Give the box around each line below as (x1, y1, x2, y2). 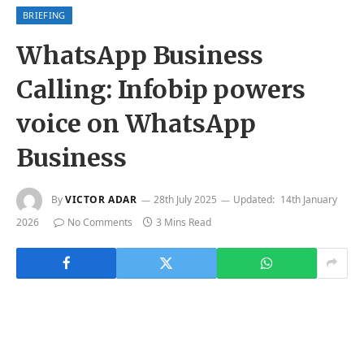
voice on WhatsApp (16, 107, 256, 139)
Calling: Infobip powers (16, 73, 305, 105)
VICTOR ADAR (65, 192, 137, 206)
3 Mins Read (156, 214, 211, 229)
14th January (279, 192, 337, 206)
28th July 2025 (153, 192, 217, 206)
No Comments (67, 214, 132, 229)
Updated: (232, 192, 275, 206)
